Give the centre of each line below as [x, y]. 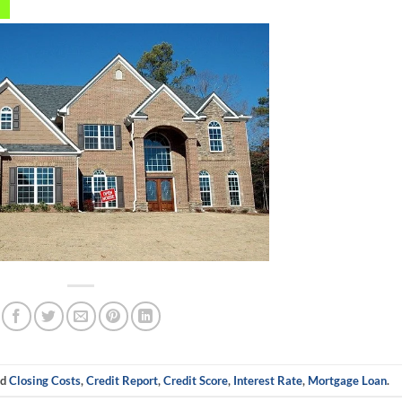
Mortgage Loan [348, 380]
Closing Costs [45, 380]
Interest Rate [268, 380]
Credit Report [122, 380]
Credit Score [196, 380]
